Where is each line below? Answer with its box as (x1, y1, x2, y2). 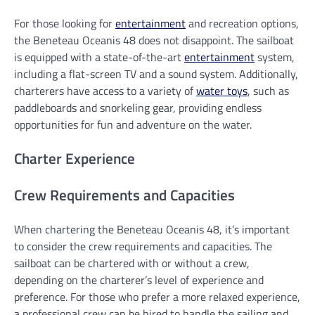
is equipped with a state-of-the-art (14, 49, 184, 66)
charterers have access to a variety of (14, 82, 196, 100)
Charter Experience (14, 146, 135, 169)
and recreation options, (186, 15, 299, 32)
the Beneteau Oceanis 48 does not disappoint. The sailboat (14, 32, 294, 49)
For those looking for (14, 15, 115, 32)
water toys (196, 82, 247, 100)
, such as (247, 82, 289, 100)
